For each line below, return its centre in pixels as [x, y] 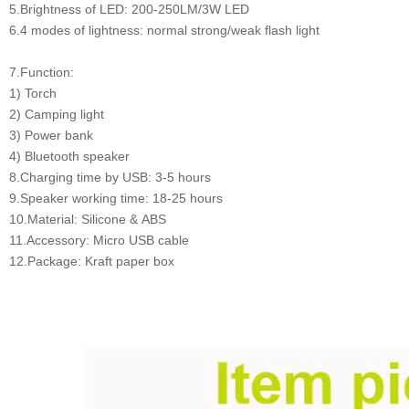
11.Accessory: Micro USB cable [99, 240]
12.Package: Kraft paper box [94, 261]
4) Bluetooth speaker [69, 156]
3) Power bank [51, 135]
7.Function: [42, 72]
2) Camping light [57, 114]
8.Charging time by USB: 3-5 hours [110, 177]
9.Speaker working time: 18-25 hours [116, 198]
